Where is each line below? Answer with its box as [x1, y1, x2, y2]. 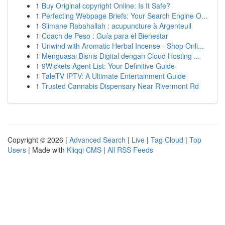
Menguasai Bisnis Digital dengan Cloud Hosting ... [42, 51, 200, 61]
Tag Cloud [151, 135, 183, 145]
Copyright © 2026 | [8, 135, 69, 145]
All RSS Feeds [107, 145, 153, 155]
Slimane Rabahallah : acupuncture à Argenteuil [42, 21, 191, 31]
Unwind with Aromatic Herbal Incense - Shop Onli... [42, 41, 204, 51]
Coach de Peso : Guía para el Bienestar [42, 31, 168, 41]
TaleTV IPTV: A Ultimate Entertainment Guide [42, 71, 186, 81]
